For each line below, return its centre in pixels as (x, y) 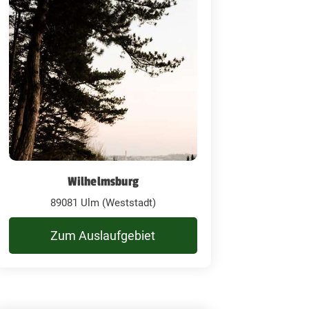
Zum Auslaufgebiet (103, 235)
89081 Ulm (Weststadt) (103, 202)
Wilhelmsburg (103, 181)
